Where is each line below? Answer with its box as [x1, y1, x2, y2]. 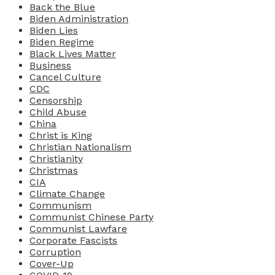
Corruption [29, 246, 81, 258]
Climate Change [29, 188, 105, 200]
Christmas [29, 165, 78, 177]
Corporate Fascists [29, 234, 117, 247]
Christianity [29, 153, 83, 165]
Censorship [29, 95, 82, 107]
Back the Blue [29, 1, 95, 14]
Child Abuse [29, 106, 87, 118]
